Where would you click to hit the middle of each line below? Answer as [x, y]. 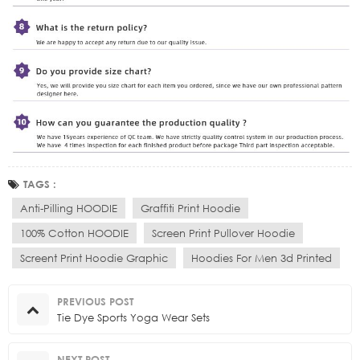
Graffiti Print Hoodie [190, 208]
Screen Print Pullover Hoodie [223, 233]
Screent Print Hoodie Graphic [94, 258]
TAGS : [40, 184]
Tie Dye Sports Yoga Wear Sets [133, 317]
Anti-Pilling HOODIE [69, 208]
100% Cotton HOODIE [74, 233]
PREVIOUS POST [95, 301]
